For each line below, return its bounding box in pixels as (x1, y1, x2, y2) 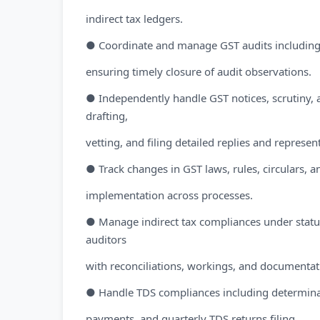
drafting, (86, 109, 128, 123)
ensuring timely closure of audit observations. (86, 64, 311, 79)
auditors (86, 232, 126, 246)
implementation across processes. (86, 188, 253, 202)
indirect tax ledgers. (86, 11, 183, 26)
